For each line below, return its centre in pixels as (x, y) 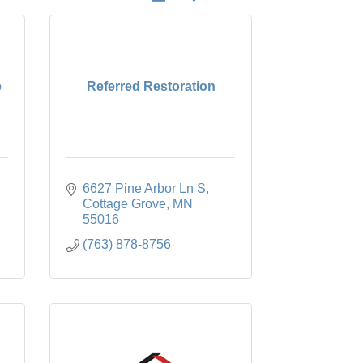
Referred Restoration (151, 86)
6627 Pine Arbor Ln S (144, 188)
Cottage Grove (124, 204)
